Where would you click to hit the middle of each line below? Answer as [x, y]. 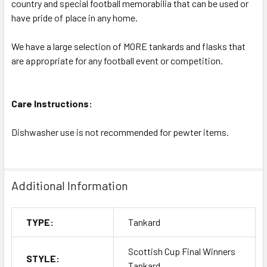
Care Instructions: [52, 103]
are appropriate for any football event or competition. [117, 60]
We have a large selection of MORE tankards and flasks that [128, 46]
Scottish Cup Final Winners [182, 251]
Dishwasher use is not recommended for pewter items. [120, 132]
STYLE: [43, 258]
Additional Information [70, 185]
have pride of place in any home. [74, 17]
